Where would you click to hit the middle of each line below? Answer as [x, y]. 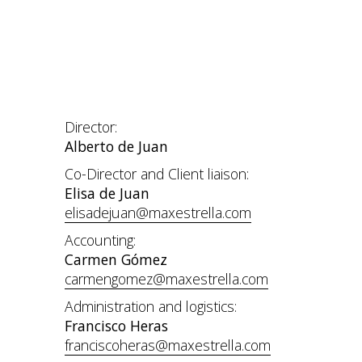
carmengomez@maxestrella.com [166, 279]
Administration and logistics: [151, 306]
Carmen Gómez [116, 259]
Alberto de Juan [116, 146]
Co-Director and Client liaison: [157, 174]
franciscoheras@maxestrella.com [168, 345]
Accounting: [100, 240]
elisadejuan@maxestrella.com [158, 213]
